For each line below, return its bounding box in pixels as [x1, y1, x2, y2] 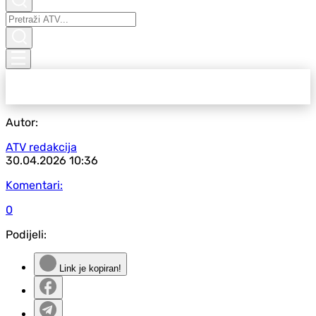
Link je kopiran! [56, 263, 121, 274]
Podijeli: [6, 228, 47, 241]
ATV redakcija [6, 140, 77, 154]
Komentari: [6, 178, 63, 192]
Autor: [6, 116, 38, 129]
